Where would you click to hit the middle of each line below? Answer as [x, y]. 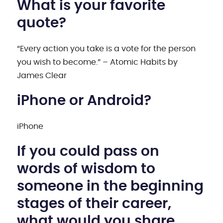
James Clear [42, 75]
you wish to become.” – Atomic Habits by [98, 62]
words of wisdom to [86, 169]
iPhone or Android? [84, 101]
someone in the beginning [111, 186]
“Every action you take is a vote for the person [107, 49]
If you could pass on [88, 152]
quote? [42, 23]
